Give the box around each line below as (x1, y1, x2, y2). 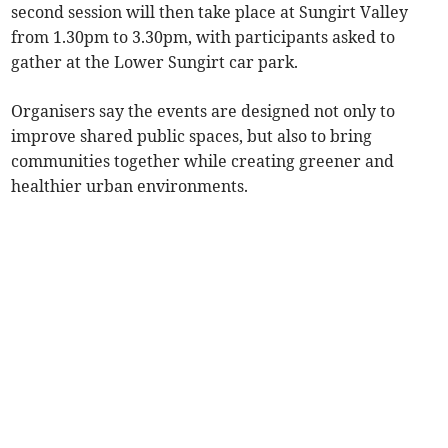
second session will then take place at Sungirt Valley (11, 2, 409, 23)
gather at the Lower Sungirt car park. (11, 52, 299, 73)
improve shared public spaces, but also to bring (11, 126, 373, 147)
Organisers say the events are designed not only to (11, 101, 396, 122)
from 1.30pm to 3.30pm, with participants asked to (11, 27, 396, 48)
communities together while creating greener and (11, 151, 395, 172)
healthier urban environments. (11, 176, 249, 197)
